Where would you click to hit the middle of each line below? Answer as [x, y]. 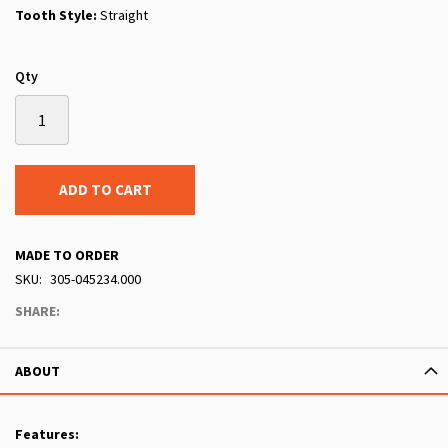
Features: [47, 434]
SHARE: [37, 311]
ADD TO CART [105, 190]
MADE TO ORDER [67, 255]
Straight [122, 15]
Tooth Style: [56, 15]
